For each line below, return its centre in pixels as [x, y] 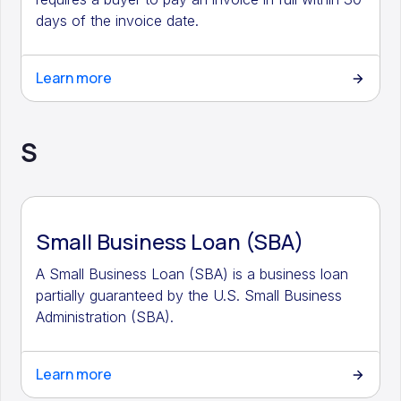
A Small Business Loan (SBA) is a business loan [192, 274]
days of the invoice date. [118, 21]
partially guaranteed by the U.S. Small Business [189, 295]
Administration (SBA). [105, 317]
